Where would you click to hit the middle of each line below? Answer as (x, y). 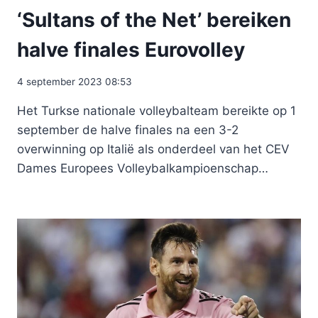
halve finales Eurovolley (131, 50)
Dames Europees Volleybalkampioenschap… (143, 168)
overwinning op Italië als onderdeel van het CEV (153, 149)
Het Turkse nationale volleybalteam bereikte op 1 (157, 110)
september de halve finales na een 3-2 (128, 130)
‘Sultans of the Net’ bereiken (154, 20)
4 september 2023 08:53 (75, 81)
